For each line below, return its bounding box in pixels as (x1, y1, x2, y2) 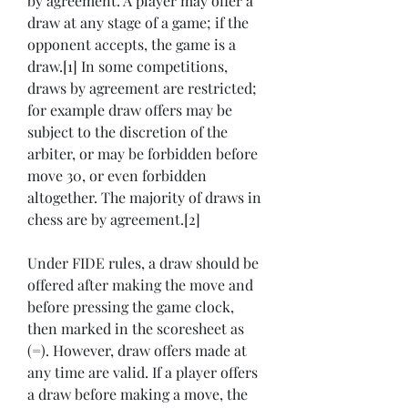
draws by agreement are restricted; (27, 78, 257, 98)
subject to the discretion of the (27, 122, 228, 142)
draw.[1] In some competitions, (27, 56, 228, 76)
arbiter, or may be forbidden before (27, 144, 258, 164)
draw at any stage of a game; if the (27, 13, 249, 33)
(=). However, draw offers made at (27, 341, 247, 361)
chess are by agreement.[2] (27, 209, 200, 229)
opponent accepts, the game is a (27, 35, 236, 55)
